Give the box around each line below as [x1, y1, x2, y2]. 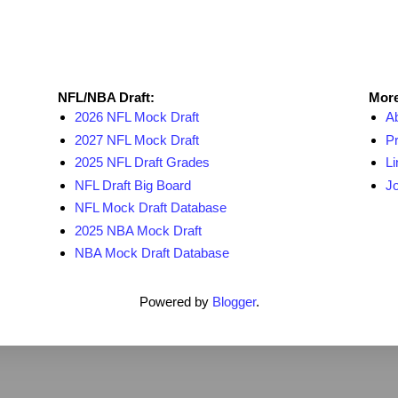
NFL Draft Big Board [74, 177, 191, 193]
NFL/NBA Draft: [58, 89, 155, 105]
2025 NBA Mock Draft [74, 222, 202, 238]
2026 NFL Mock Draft [74, 109, 199, 125]
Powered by [139, 293, 212, 309]
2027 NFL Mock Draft [74, 131, 199, 147]
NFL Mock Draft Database [74, 200, 227, 216]
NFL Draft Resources [58, 67, 155, 78]
